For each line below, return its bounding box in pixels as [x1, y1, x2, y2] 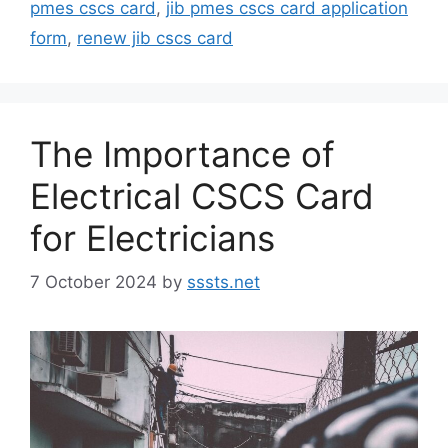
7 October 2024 [30, 272, 157, 293]
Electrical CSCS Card [30, 174, 374, 217]
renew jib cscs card [77, 27, 233, 48]
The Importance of [30, 132, 335, 175]
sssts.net [187, 272, 260, 293]
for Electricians [30, 216, 275, 259]
